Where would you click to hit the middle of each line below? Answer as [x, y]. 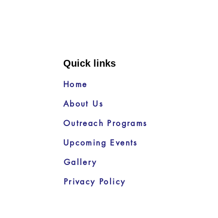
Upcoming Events [100, 143]
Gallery [80, 162]
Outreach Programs [105, 123]
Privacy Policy [95, 182]
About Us [83, 104]
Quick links [89, 63]
